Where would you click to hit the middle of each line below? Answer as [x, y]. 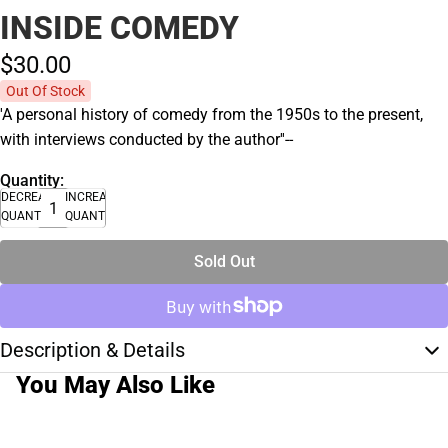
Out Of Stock [45, 91]
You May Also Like [115, 385]
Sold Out [224, 262]
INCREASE [93, 197]
